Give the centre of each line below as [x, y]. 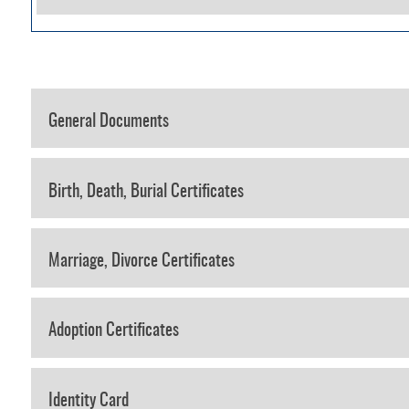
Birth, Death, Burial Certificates [146, 192]
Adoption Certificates [113, 331]
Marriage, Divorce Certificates [141, 261]
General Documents [108, 122]
